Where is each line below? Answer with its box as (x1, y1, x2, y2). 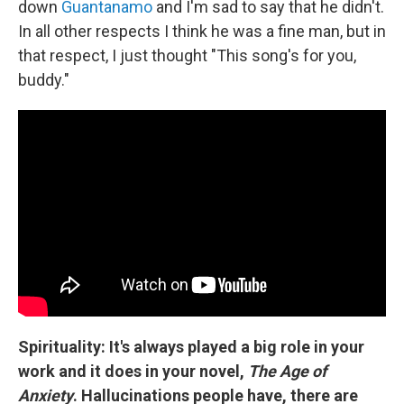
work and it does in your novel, (18, 362, 248, 381)
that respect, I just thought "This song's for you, (18, 45, 356, 65)
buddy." (18, 69, 69, 89)
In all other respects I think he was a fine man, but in (18, 21, 386, 41)
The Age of (248, 362, 326, 381)
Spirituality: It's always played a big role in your (18, 337, 364, 357)
